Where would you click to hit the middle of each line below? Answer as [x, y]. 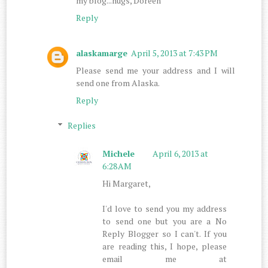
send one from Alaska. [118, 83]
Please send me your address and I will [156, 70]
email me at [165, 259]
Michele [119, 154]
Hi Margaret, [127, 184]
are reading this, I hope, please [165, 246]
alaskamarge [102, 53]
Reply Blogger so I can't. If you [165, 234]
